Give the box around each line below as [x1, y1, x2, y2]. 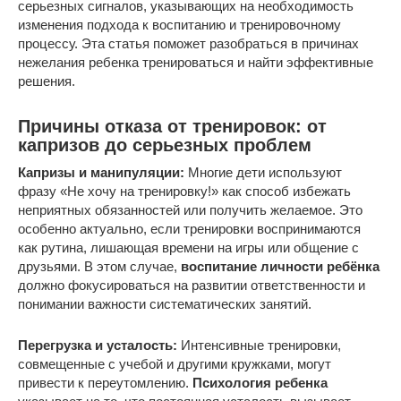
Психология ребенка [192, 375, 328, 391]
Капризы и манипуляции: [18, 165, 184, 181]
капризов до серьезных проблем [18, 134, 311, 155]
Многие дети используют [184, 165, 342, 181]
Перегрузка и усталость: [18, 337, 177, 354]
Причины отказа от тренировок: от [18, 115, 327, 136]
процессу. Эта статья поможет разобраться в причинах [18, 36, 359, 52]
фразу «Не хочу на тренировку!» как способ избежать [18, 183, 351, 200]
